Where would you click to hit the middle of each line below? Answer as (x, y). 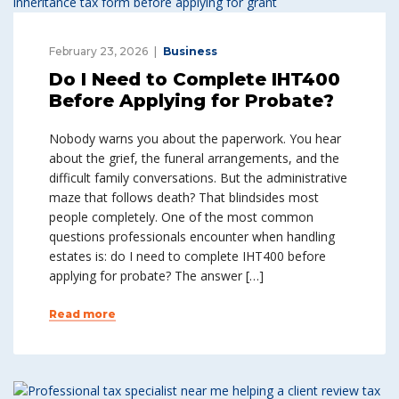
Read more (82, 314)
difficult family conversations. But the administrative (198, 178)
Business (190, 51)
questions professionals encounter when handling (192, 236)
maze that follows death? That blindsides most (184, 197)
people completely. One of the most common (181, 217)
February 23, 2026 (98, 51)
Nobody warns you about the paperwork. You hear (195, 138)
